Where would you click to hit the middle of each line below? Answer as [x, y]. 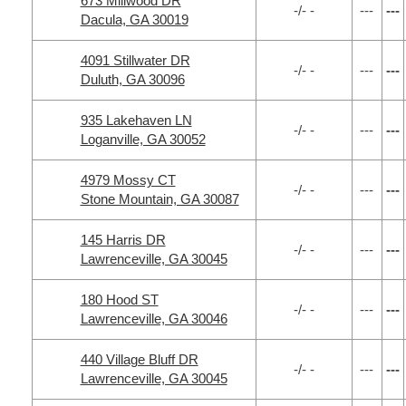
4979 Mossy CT [128, 180]
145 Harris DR [123, 240]
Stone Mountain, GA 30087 [159, 199]
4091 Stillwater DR [135, 60]
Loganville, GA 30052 [143, 139]
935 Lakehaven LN [136, 120]
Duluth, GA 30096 [132, 79]
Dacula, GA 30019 [134, 19]
